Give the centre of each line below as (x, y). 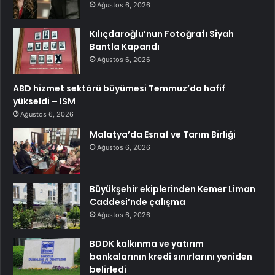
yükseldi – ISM (44, 101)
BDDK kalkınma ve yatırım (147, 243)
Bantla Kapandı (125, 46)
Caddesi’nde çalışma (137, 202)
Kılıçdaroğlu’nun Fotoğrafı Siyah (162, 33)
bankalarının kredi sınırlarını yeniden (171, 256)
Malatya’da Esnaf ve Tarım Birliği (163, 134)
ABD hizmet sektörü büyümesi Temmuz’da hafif (119, 88)
